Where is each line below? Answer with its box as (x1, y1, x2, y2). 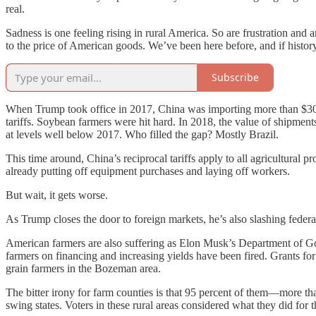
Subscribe (212, 71, 259, 85)
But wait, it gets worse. (6, 188, 108, 201)
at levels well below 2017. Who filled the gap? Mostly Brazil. (6, 128, 279, 140)
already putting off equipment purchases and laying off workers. (6, 164, 290, 177)
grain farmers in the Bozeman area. (6, 262, 161, 274)
